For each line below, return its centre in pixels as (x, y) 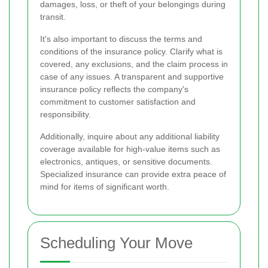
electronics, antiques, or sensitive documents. (126, 162)
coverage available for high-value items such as (130, 149)
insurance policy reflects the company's (114, 89)
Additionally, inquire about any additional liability (130, 137)
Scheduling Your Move (116, 243)
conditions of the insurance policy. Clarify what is (131, 52)
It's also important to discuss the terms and (121, 39)
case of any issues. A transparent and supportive (132, 77)
